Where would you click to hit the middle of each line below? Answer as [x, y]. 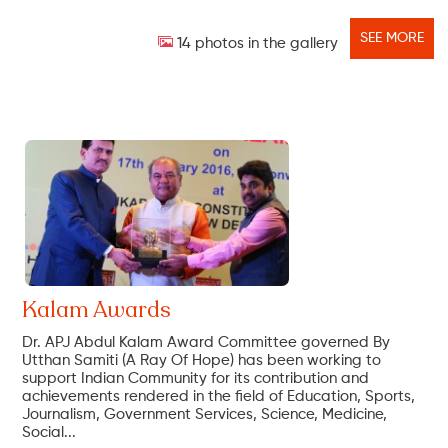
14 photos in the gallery [256, 44]
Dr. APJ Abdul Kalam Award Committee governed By [206, 342]
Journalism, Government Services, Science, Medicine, [205, 414]
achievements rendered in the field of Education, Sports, [219, 396]
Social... [49, 432]
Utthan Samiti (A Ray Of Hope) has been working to [202, 360]
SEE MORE [392, 38]
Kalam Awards [97, 309]
